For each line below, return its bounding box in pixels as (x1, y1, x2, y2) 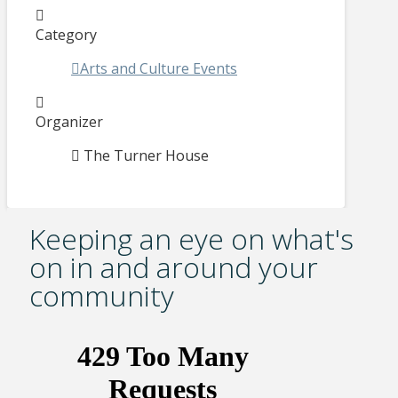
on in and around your (28, 247, 318, 286)
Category (36, 25, 97, 45)
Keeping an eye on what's (28, 219, 354, 258)
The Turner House (84, 146, 209, 166)
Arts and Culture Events (80, 59, 237, 79)
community (28, 275, 174, 314)
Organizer (36, 112, 103, 132)
